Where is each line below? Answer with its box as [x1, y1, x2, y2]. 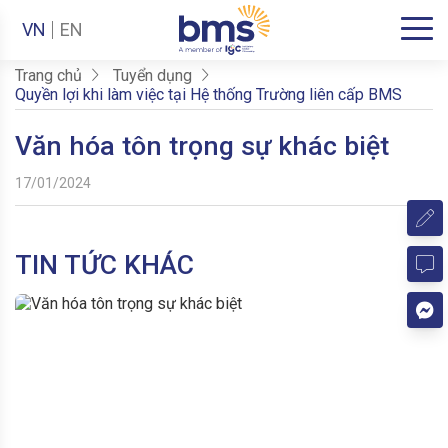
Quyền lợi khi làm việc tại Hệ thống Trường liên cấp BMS [15, 85, 402, 104]
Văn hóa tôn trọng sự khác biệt [15, 130, 389, 162]
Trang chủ [15, 66, 82, 85]
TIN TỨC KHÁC [15, 248, 194, 281]
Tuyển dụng [112, 66, 192, 85]
